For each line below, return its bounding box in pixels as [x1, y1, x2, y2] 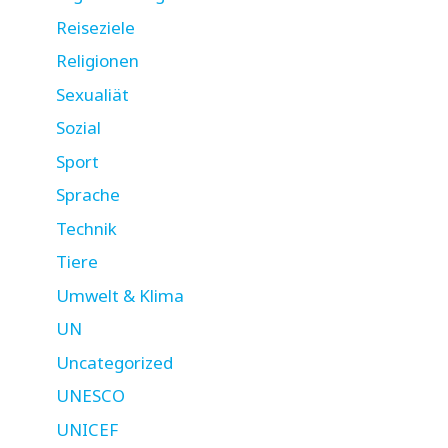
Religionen [56, 49, 139, 72]
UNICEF [56, 417, 118, 441]
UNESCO [56, 384, 125, 407]
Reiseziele [56, 15, 135, 39]
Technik [56, 216, 117, 240]
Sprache [56, 183, 120, 206]
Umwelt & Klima [56, 283, 184, 307]
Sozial [56, 116, 101, 139]
